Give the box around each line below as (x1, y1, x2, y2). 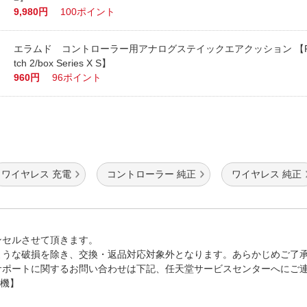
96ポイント (52, 72, 102, 83)
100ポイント (60, 6, 116, 17)
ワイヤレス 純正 (232, 169, 302, 180)
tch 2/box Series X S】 (14, 58, 112, 69)
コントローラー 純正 (107, 169, 196, 180)
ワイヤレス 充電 (1, 169, 71, 180)
